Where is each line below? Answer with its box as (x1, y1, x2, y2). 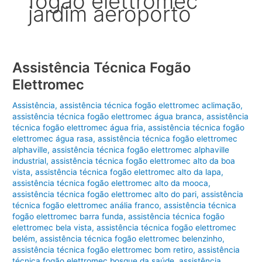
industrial (12, 156, 47, 166)
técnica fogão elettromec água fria (12, 122, 144, 132)
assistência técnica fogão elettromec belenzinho (40, 233, 223, 243)
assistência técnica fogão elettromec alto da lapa (35, 167, 222, 177)
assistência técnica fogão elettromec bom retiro (12, 244, 194, 254)
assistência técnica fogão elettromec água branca (12, 111, 202, 121)
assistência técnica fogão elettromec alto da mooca (12, 178, 209, 188)
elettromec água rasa (12, 133, 94, 143)
